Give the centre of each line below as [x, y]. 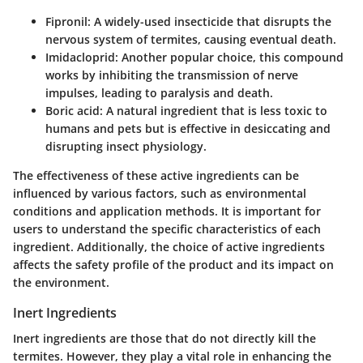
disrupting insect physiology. [126, 146]
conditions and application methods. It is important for [167, 211]
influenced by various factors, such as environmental [160, 193]
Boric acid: [74, 110]
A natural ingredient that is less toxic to [215, 110]
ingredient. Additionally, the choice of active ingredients [169, 246]
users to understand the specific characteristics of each [167, 228]
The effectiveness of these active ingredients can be [156, 175]
